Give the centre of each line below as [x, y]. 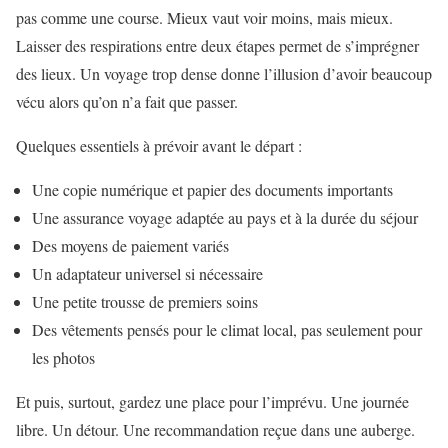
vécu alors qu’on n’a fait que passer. [127, 102]
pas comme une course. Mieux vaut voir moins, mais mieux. [204, 18]
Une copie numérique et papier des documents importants [212, 190]
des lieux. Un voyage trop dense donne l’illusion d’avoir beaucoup [224, 74]
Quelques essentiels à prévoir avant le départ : [159, 146]
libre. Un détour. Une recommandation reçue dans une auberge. [215, 430]
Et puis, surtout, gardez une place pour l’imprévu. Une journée [212, 402]
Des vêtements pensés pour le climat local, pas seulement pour [227, 330]
